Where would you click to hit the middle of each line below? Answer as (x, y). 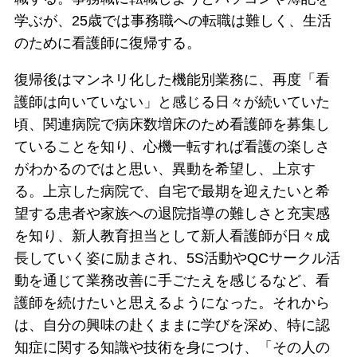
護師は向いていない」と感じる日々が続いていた (172, 102)
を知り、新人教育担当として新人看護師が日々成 (172, 236)
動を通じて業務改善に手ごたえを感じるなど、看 (172, 281)
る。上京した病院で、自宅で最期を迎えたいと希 (172, 192)
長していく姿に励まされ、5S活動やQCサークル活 (177, 259)
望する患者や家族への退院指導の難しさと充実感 (172, 214)
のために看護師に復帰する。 (107, 43)
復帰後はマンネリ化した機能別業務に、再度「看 (172, 80)
